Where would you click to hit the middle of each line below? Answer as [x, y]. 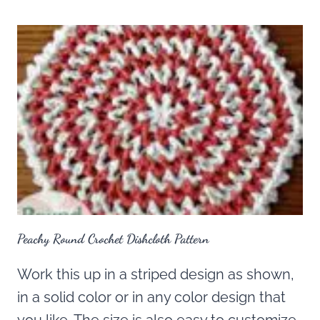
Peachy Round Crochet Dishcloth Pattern [113, 239]
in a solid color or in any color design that [151, 297]
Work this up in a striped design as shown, [156, 275]
